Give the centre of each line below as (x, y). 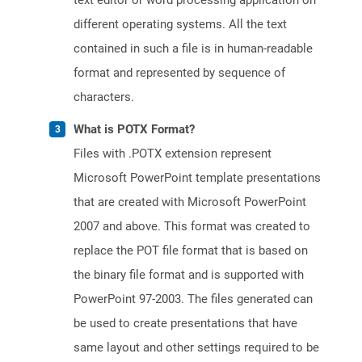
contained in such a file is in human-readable (193, 49)
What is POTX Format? (134, 130)
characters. (104, 97)
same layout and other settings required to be (196, 348)
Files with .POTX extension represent (173, 154)
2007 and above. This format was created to (192, 227)
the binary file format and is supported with (189, 275)
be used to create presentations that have (185, 324)
